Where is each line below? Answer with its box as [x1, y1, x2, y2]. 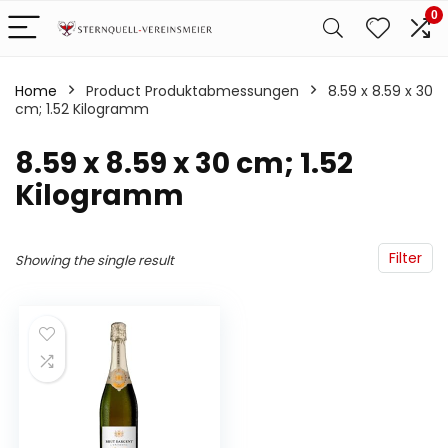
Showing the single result [15, 251, 174, 270]
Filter [389, 248, 422, 268]
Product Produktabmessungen [86, 81, 299, 101]
